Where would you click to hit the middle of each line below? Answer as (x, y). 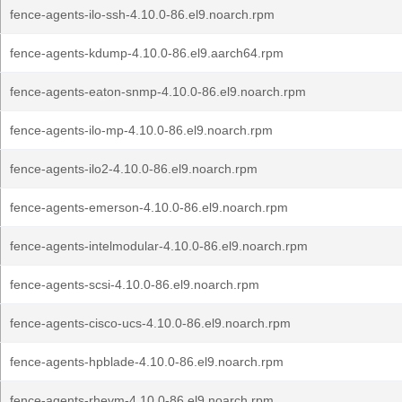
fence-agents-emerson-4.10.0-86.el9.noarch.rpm (149, 207)
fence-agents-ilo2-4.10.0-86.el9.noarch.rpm (134, 169)
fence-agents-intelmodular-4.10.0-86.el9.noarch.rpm (159, 246)
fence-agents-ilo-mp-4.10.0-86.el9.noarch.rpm (141, 130)
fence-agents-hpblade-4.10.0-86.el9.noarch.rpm (147, 362)
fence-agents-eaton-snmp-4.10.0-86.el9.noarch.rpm (158, 92)
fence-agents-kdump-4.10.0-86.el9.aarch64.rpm (147, 53)
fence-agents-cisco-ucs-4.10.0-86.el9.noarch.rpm (150, 323)
